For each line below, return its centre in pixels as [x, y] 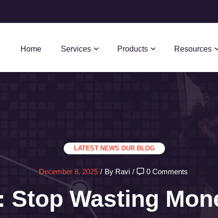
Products [133, 49]
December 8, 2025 [68, 172]
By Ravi [117, 172]
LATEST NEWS [97, 148]
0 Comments [167, 172]
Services [76, 49]
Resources [193, 49]
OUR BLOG [138, 148]
